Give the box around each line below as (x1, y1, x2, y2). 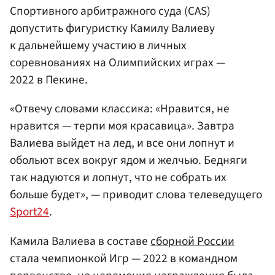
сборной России (150, 232, 234, 250)
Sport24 (10, 203, 49, 221)
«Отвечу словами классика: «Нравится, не (10, 100, 230, 118)
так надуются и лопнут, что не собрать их (10, 169, 227, 187)
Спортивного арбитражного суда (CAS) (10, 2, 211, 20)
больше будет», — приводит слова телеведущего (10, 186, 262, 204)
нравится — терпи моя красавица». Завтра (10, 117, 234, 135)
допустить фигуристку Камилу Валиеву (10, 20, 215, 37)
